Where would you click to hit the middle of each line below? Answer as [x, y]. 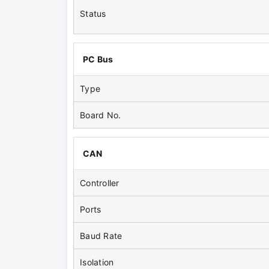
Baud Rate [101, 236]
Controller [100, 183]
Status [93, 14]
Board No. [101, 115]
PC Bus [98, 59]
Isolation [97, 262]
